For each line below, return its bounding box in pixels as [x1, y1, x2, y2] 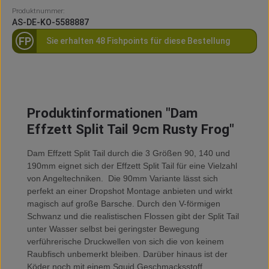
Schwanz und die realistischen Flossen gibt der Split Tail [26, 211, 239, 222]
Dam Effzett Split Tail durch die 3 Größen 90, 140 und [26, 148, 230, 159]
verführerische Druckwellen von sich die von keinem [26, 237, 224, 247]
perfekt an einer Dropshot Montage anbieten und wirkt [26, 186, 232, 196]
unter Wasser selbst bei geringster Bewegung [26, 224, 199, 234]
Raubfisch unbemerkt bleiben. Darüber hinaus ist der [26, 249, 228, 259]
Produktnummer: [12, 6, 64, 15]
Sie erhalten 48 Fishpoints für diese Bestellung [46, 35, 230, 46]
